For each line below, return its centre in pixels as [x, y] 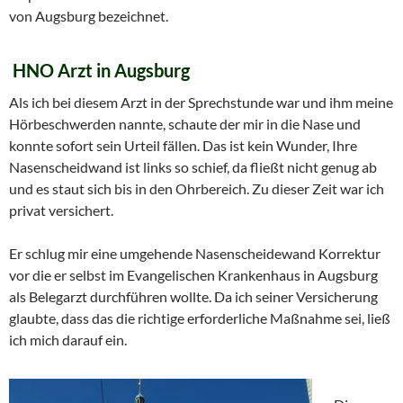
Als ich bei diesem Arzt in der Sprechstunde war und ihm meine [201, 102]
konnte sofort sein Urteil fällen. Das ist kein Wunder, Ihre [183, 145]
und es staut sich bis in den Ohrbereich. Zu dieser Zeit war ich [197, 188]
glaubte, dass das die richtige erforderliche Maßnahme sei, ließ [200, 318]
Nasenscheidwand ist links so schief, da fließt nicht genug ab [193, 166]
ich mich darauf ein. [68, 339]
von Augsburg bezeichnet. [89, 15]
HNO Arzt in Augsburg [101, 70]
